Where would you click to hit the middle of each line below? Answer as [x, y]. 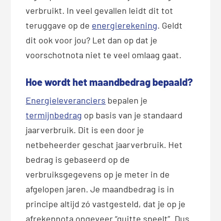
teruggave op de [59, 25]
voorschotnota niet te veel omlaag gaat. [104, 55]
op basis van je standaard [132, 115]
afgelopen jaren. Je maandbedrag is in [100, 189]
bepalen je [127, 100]
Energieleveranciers [66, 100]
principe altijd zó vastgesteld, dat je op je [106, 204]
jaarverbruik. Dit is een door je [85, 130]
